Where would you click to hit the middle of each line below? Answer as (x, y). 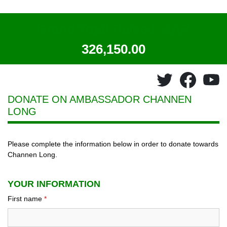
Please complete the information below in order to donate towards (113, 144)
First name (26, 199)
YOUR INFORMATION (54, 184)
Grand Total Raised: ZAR (113, 29)
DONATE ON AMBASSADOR (75, 99)
